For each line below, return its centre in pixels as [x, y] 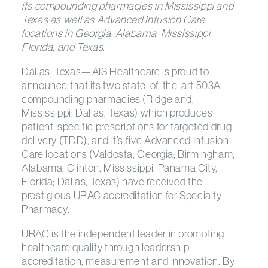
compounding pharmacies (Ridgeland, [108, 99]
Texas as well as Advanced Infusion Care [113, 19]
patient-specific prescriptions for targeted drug [127, 127]
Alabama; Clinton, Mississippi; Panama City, [120, 168]
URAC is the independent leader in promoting [123, 234]
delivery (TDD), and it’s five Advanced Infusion [125, 140]
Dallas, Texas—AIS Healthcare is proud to [115, 71]
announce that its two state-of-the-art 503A [121, 85]
